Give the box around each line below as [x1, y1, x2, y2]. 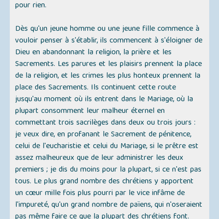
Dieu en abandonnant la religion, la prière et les [15, 46, 172, 60]
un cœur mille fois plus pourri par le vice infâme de [15, 187, 185, 201]
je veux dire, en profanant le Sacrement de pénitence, [15, 128, 192, 142]
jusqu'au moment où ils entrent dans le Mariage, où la [15, 93, 194, 107]
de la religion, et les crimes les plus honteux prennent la [15, 69, 201, 84]
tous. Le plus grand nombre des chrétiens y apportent [15, 175, 194, 189]
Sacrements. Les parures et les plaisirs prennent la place [15, 58, 202, 72]
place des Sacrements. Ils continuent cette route [15, 81, 176, 95]
